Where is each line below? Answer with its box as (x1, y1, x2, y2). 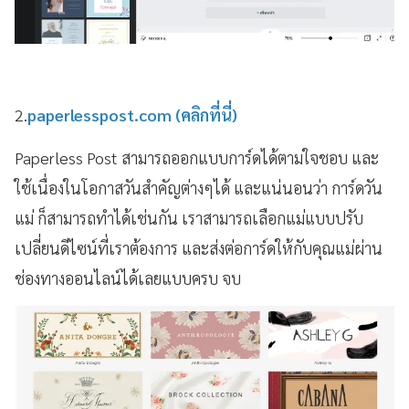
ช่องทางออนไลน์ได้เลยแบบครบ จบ (15, 267, 245, 289)
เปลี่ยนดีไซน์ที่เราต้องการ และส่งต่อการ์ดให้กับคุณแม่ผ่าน (15, 237, 383, 259)
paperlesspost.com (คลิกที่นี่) (27, 104, 237, 126)
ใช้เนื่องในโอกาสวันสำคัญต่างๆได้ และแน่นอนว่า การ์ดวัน (15, 177, 383, 199)
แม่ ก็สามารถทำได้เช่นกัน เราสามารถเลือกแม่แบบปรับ (15, 207, 363, 229)
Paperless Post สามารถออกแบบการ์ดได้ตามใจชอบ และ (15, 147, 379, 169)
